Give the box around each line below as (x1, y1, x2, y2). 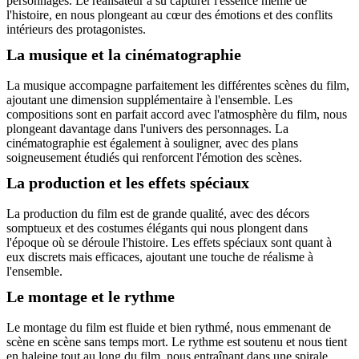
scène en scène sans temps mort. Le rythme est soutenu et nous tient (6, 335, 347, 349)
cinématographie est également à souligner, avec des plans (6, 136, 298, 151)
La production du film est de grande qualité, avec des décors (6, 207, 309, 221)
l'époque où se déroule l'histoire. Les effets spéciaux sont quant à (6, 236, 332, 250)
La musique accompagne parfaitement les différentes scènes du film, (6, 79, 349, 93)
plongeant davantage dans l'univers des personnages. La (6, 122, 288, 136)
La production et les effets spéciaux (6, 174, 249, 192)
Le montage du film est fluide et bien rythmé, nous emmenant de (6, 321, 331, 335)
